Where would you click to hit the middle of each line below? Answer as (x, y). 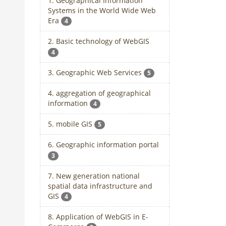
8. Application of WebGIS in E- (98, 216)
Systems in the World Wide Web (102, 11)
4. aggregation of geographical (99, 93)
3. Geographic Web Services (96, 72)
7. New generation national (94, 176)
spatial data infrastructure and (100, 186)
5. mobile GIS (71, 124)
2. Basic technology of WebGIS (98, 41)
